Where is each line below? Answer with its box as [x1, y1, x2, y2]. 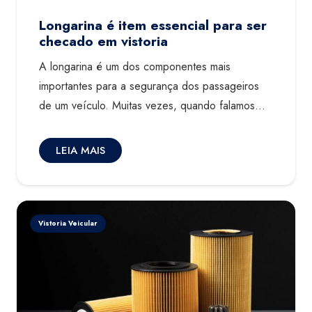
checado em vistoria [39, 31, 168, 51]
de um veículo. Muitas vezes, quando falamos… [39, 97, 265, 114]
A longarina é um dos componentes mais [39, 58, 231, 75]
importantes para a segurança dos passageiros [39, 78, 259, 95]
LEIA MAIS [56, 143, 105, 159]
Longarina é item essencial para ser [39, 15, 267, 35]
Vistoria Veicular [38, 217, 98, 228]
